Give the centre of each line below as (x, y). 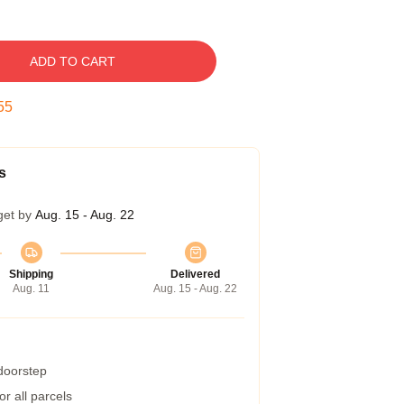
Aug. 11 (31, 289)
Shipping (31, 274)
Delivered (195, 274)
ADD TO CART (72, 61)
